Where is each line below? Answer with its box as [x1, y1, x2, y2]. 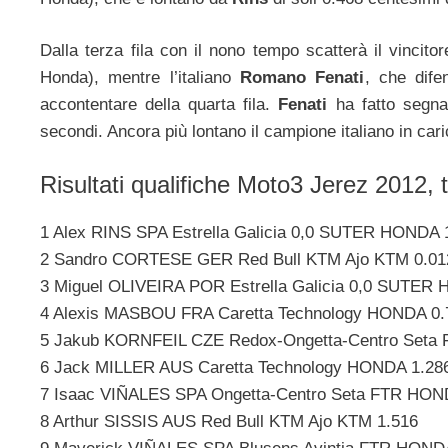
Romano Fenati [230, 68, 365, 88]
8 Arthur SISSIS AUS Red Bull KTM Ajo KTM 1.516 [40, 411, 418, 431]
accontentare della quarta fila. [40, 95, 279, 115]
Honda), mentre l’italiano [40, 68, 231, 88]
